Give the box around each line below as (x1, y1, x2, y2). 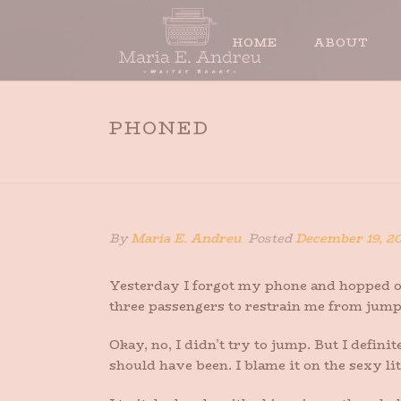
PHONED (109, 114, 209, 141)
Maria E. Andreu (131, 228, 241, 248)
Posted (244, 228, 295, 248)
